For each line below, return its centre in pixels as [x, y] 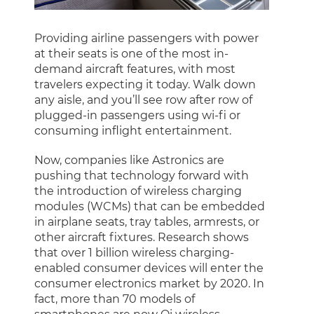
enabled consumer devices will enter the [149, 268]
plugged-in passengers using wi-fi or [137, 115]
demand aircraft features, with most [135, 69]
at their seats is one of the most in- [131, 54]
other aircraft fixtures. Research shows [142, 237]
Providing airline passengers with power [146, 38]
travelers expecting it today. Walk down [145, 84]
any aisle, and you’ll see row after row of [143, 100]
